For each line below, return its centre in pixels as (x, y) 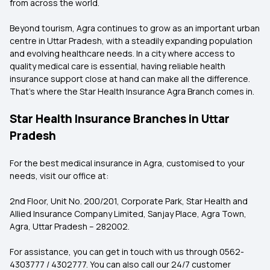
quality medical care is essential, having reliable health (118, 66)
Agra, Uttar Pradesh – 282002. (70, 226)
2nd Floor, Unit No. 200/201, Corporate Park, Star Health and (129, 201)
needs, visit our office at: (59, 176)
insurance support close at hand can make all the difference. (130, 79)
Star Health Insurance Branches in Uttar (120, 119)
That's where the (44, 91)
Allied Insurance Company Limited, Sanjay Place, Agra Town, (128, 214)
